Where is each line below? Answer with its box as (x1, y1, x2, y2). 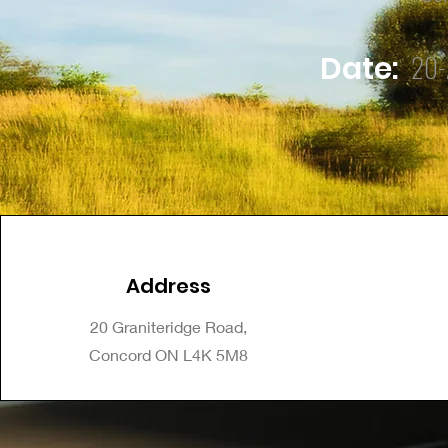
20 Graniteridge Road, (89, 317, 247, 336)
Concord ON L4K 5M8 (88, 345, 248, 364)
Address (125, 272, 211, 300)
